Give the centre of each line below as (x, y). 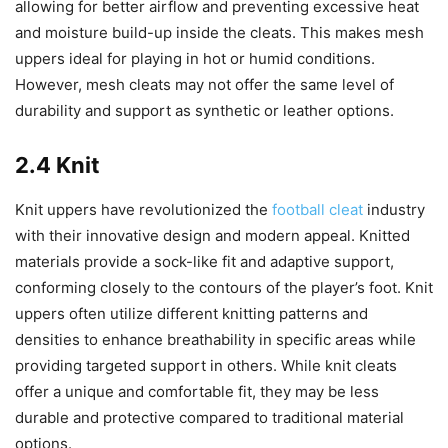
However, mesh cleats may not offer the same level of (204, 84)
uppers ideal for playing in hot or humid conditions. (195, 58)
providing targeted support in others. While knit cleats (206, 365)
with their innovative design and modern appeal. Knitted (212, 235)
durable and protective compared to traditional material (209, 417)
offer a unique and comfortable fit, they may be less (197, 391)
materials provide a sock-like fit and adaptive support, (204, 261)
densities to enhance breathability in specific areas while (215, 339)
